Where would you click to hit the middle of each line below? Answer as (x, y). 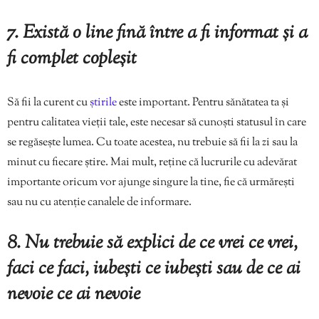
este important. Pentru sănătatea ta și (204, 103)
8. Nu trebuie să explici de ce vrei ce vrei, (152, 244)
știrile (104, 103)
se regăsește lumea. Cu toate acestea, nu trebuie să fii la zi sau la (152, 143)
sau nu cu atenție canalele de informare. (99, 203)
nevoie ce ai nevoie (74, 295)
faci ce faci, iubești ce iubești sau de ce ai (154, 269)
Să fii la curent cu (48, 103)
